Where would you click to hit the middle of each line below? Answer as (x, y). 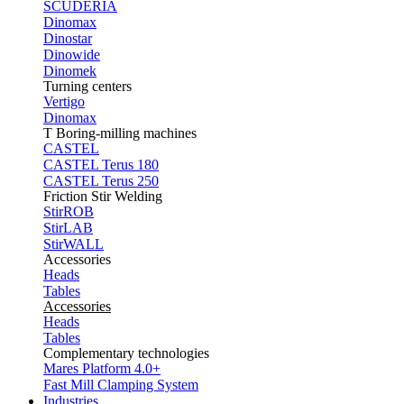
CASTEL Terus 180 (101, 165)
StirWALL (73, 244)
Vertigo (64, 101)
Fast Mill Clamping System (121, 385)
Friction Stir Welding (103, 196)
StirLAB (68, 228)
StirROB (69, 211)
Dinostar (68, 38)
